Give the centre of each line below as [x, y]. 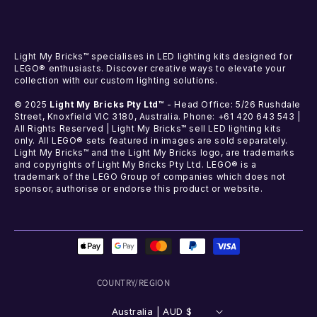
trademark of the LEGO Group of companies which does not [150, 177]
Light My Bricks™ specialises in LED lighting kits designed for [154, 56]
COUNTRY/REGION [133, 283]
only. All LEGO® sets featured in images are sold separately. [151, 140]
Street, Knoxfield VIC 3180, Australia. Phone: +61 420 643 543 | [157, 116]
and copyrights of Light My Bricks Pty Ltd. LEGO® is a [136, 165]
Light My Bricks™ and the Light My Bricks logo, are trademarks [155, 152]
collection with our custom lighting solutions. [116, 80]
